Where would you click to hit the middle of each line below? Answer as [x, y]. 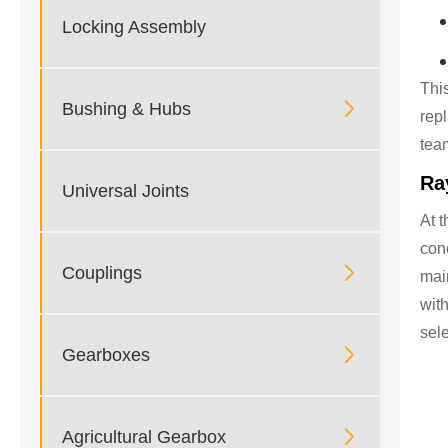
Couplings [102, 272]
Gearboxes [106, 354]
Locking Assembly [134, 26]
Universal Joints [125, 190]
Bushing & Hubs [126, 108]
